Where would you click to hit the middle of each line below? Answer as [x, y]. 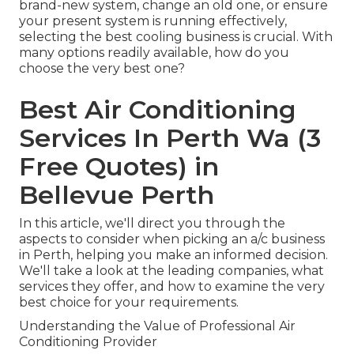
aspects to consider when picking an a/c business [172, 239]
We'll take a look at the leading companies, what [171, 271]
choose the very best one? [102, 69]
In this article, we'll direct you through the [152, 224]
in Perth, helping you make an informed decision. [173, 255]
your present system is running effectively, [153, 21]
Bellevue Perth [117, 195]
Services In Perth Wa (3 [170, 138]
